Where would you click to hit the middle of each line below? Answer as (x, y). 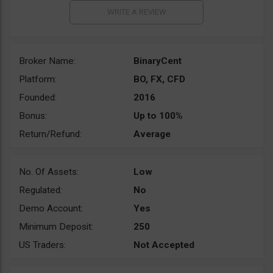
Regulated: (41, 190)
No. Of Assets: (49, 172)
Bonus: (33, 116)
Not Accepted (164, 245)
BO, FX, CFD (159, 80)
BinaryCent (158, 61)
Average (152, 134)
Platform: (38, 80)
